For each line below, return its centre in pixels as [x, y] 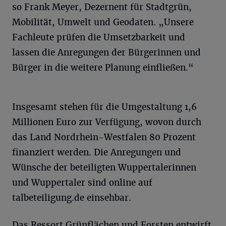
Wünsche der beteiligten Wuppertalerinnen [104, 168]
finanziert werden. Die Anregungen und [97, 153]
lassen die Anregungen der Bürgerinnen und [106, 53]
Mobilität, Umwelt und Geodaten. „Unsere [103, 22]
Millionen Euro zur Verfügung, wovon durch [107, 122]
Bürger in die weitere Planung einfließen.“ [103, 68]
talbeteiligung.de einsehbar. [72, 198]
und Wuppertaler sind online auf [82, 183]
